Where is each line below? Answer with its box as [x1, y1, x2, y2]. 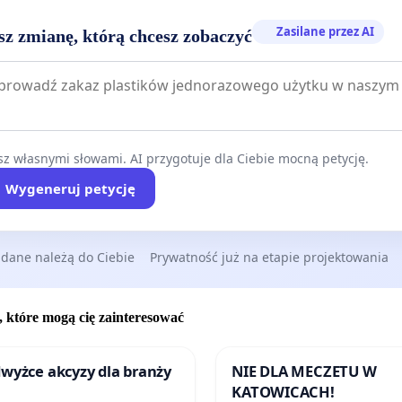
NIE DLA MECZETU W [232, 361, 377, 382]
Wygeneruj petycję [4, 179, 135, 197]
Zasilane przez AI [276, 22, 375, 39]
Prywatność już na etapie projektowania [150, 248, 389, 266]
